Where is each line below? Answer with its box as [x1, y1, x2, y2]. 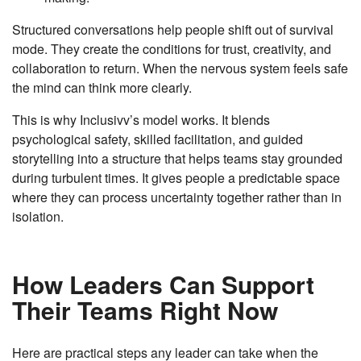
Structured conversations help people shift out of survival [12, 20, 334, 39]
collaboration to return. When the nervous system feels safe [12, 59, 348, 78]
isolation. [12, 207, 64, 226]
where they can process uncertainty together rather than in [12, 188, 342, 207]
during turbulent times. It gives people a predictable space [12, 168, 340, 188]
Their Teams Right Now [12, 293, 278, 328]
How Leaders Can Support [12, 267, 314, 302]
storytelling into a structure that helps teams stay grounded [12, 149, 342, 168]
